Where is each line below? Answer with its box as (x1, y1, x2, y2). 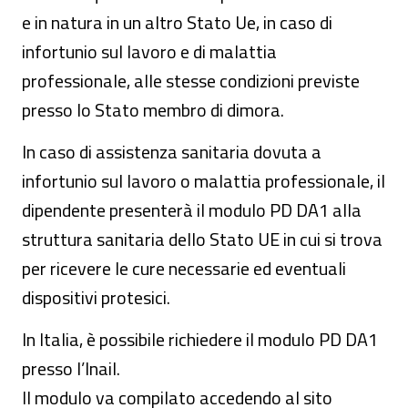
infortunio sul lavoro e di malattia (22, 37, 277, 66)
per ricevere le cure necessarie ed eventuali (22, 254, 346, 282)
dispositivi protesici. (22, 283, 170, 311)
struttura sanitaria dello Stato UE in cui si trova (22, 225, 382, 253)
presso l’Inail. (22, 354, 120, 382)
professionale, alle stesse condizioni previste (22, 66, 360, 95)
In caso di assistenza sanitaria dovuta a (22, 138, 321, 166)
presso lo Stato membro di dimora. (22, 96, 284, 124)
